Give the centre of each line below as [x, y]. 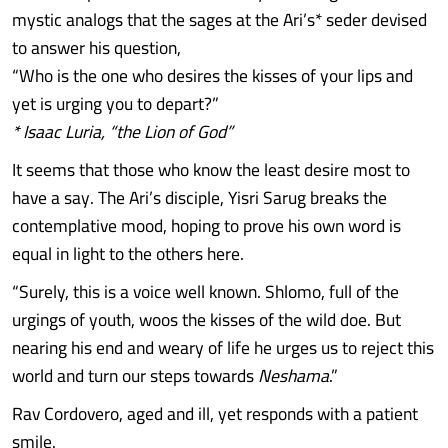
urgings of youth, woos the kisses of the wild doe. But [206, 319]
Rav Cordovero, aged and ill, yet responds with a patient [215, 413]
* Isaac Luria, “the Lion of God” [122, 131]
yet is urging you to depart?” [115, 103]
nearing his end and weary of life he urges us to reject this [223, 347]
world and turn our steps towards [135, 375]
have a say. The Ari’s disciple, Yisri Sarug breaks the [199, 197]
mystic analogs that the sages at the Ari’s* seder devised [219, 19]
